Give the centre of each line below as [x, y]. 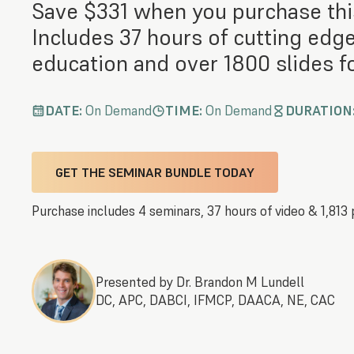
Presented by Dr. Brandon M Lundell [200, 282]
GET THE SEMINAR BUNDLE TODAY [155, 173]
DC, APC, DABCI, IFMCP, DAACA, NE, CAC [215, 300]
